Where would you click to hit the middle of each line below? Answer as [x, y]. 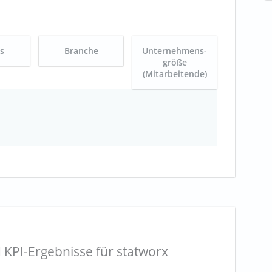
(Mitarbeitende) [175, 73]
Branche [81, 50]
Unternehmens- [175, 50]
